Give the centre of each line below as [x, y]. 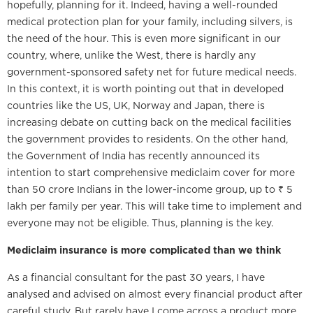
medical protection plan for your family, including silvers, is [150, 22]
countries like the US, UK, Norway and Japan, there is [136, 105]
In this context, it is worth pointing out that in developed [145, 89]
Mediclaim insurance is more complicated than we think [144, 250]
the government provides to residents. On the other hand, [147, 139]
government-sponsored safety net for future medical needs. [152, 72]
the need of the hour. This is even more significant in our [144, 38]
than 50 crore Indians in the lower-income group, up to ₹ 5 [150, 189]
